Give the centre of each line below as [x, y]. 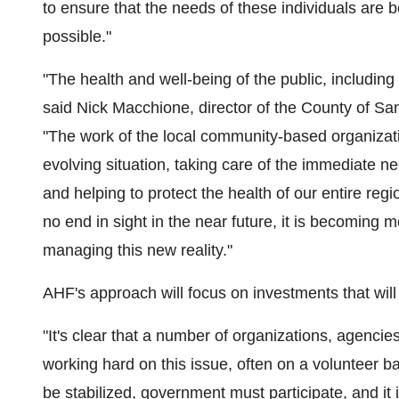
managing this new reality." [138, 250]
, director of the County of [282, 108]
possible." [77, 37]
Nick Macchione [133, 108]
